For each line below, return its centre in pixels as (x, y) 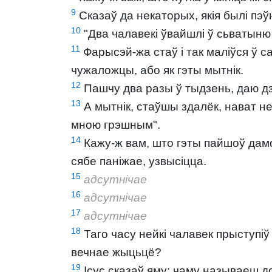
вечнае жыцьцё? (116, 252)
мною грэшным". (116, 125)
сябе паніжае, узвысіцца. (139, 161)
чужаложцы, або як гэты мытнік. (157, 70)
